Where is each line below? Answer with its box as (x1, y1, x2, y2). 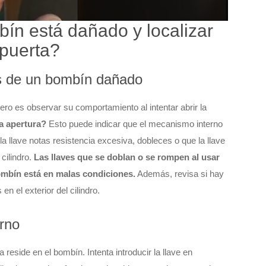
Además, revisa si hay (135, 169, 224, 179)
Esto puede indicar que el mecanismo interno (46, 119, 223, 129)
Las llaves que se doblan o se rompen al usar (34, 152, 220, 163)
